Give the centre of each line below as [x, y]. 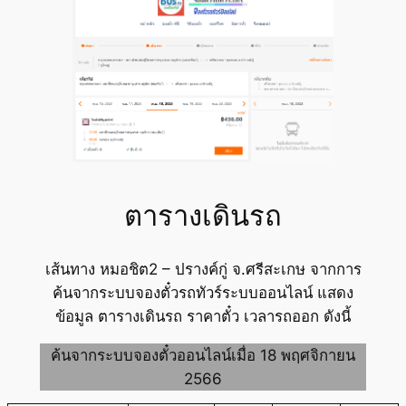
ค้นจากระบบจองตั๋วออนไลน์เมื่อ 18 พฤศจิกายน [203, 355]
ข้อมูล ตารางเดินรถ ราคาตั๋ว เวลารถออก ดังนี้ [203, 317]
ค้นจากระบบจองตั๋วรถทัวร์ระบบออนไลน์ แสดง [203, 293]
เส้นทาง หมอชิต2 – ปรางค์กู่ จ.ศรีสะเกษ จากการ [203, 270]
